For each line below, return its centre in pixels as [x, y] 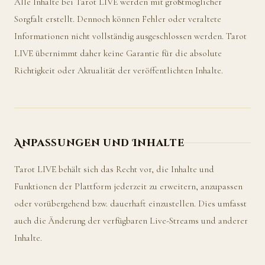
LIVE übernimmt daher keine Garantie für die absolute [118, 53]
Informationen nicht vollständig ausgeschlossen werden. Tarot [130, 36]
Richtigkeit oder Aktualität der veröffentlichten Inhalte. [119, 70]
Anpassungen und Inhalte [99, 143]
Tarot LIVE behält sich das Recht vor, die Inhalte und [114, 169]
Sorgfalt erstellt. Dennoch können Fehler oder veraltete [118, 19]
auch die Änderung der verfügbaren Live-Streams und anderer [131, 220]
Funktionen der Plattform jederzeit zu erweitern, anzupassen [128, 186]
